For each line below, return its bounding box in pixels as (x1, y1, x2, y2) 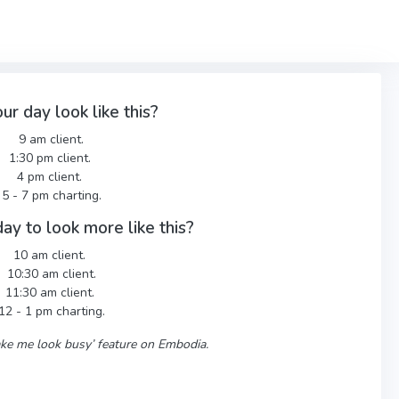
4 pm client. (17, 168, 86, 185)
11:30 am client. (4, 284, 98, 301)
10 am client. (13, 247, 90, 264)
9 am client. (19, 131, 85, 148)
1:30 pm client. (8, 150, 94, 167)
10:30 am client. (6, 265, 96, 282)
